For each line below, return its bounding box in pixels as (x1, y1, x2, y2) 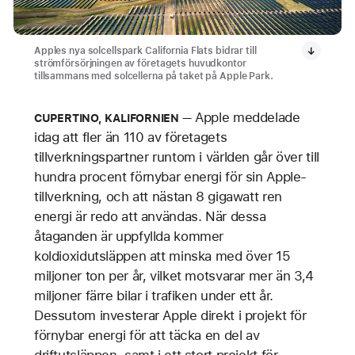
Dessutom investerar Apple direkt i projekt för (33, 307, 307, 324)
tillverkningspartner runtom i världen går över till (33, 149, 319, 166)
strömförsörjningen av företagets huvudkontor (33, 58, 246, 70)
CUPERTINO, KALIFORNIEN (33, 112, 179, 125)
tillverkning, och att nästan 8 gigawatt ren (33, 189, 282, 205)
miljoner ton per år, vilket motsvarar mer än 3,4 (33, 268, 314, 284)
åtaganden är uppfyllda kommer (33, 228, 224, 245)
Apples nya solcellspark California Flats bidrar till (33, 45, 257, 57)
